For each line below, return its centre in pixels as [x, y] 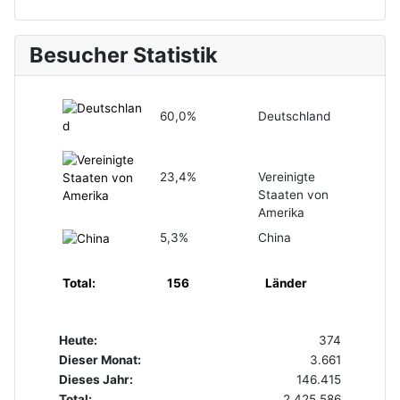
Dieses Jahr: [96, 379]
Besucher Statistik [124, 54]
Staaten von [293, 194]
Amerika [281, 212]
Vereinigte [286, 176]
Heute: [78, 340]
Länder [286, 283]
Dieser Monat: [100, 359]
